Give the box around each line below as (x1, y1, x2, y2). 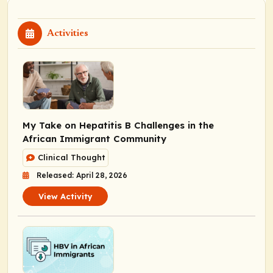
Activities (47, 28, 88, 38)
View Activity (38, 191, 93, 201)
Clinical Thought (38, 152, 105, 163)
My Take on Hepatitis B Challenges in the (23, 119, 214, 131)
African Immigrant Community (23, 132, 166, 144)
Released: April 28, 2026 (37, 170, 127, 180)
